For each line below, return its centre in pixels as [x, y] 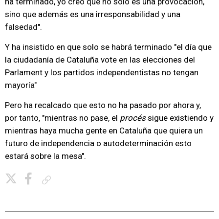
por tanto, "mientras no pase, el [62, 118]
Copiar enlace [72, 180]
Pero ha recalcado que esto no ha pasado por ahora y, [103, 105]
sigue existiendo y [180, 118]
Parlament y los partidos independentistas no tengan [102, 72]
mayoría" [21, 85]
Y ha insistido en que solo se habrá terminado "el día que [108, 47]
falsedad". [23, 27]
